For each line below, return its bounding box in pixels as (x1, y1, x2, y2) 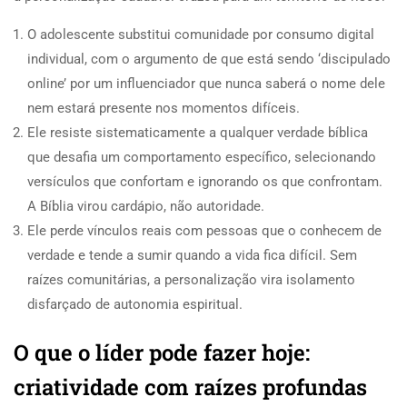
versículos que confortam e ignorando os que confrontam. (27, 173, 382, 190)
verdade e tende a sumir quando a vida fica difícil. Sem (27, 246, 357, 263)
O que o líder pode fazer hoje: (14, 337, 310, 367)
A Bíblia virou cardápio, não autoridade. (27, 197, 264, 214)
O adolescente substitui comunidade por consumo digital (27, 25, 374, 43)
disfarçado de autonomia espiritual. (27, 295, 243, 313)
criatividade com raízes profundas (14, 372, 367, 402)
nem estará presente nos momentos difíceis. (27, 99, 300, 116)
